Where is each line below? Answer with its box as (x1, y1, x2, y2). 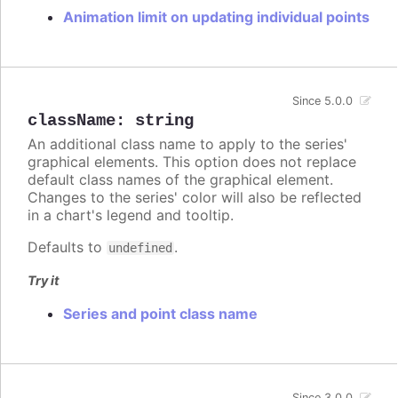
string (135, 110, 194, 131)
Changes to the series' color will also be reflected (28, 187, 362, 206)
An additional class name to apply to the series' (28, 134, 347, 153)
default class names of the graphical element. (28, 170, 333, 188)
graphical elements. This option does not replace (28, 152, 356, 171)
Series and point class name (63, 305, 258, 323)
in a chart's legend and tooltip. (28, 205, 234, 224)
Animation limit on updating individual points (63, 7, 370, 26)
